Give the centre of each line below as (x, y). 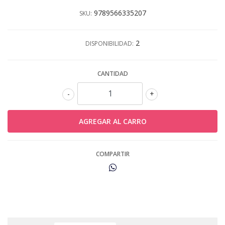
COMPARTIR (113, 154)
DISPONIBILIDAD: (109, 43)
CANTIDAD (113, 73)
